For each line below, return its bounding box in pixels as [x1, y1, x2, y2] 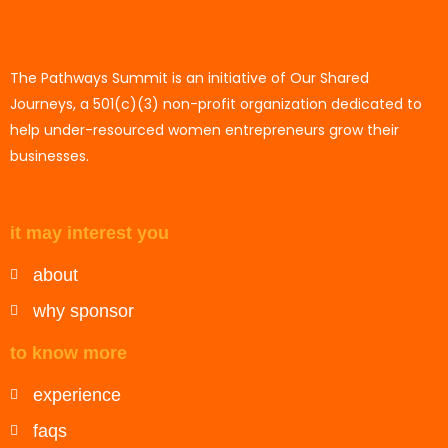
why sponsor [32, 301, 134, 321]
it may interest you [10, 223, 169, 243]
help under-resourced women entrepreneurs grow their [10, 120, 399, 140]
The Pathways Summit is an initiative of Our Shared [10, 68, 369, 88]
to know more [10, 343, 127, 363]
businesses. [10, 146, 89, 166]
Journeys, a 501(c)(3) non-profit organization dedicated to [10, 94, 422, 114]
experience [32, 385, 121, 405]
